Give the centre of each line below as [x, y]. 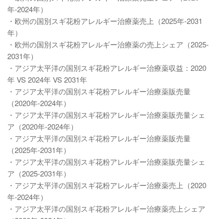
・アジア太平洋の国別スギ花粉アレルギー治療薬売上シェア [106, 208]
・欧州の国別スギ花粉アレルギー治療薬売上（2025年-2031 [105, 21]
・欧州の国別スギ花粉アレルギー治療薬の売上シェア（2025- [108, 44]
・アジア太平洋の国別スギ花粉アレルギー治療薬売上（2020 [107, 185]
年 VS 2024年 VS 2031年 [47, 79]
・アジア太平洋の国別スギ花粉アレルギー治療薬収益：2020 [107, 68]
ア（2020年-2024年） [43, 126]
